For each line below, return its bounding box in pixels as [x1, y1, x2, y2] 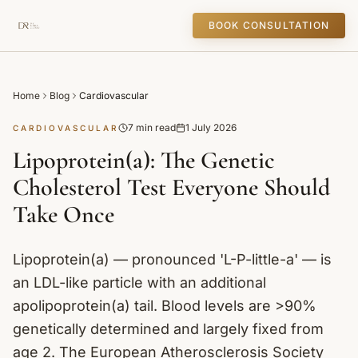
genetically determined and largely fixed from [13, 320, 324, 337]
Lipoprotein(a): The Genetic [13, 145, 275, 175]
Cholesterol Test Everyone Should [13, 173, 330, 202]
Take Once [13, 200, 114, 229]
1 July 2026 [185, 121, 237, 133]
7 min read [128, 121, 176, 133]
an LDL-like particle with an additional [13, 274, 266, 291]
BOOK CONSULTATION [208, 19, 329, 31]
